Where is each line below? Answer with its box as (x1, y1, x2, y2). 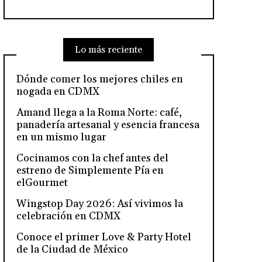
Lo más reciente (75, 43, 143, 56)
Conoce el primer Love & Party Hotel (16, 230, 191, 244)
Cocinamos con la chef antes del (16, 151, 168, 165)
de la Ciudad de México (16, 242, 128, 256)
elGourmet (16, 175, 68, 189)
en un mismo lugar (16, 130, 106, 144)
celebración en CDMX (16, 209, 121, 223)
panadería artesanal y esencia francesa (16, 118, 199, 132)
